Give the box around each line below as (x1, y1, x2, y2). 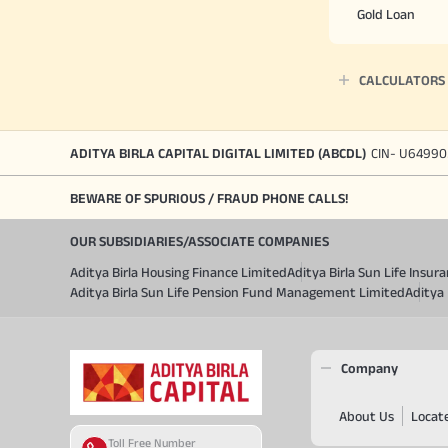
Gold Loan (357, 6, 415, 22)
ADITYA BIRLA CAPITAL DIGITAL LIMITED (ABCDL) (70, 145, 366, 161)
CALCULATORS (359, 72, 445, 88)
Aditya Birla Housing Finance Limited (70, 264, 287, 280)
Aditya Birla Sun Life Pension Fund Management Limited (70, 284, 405, 300)
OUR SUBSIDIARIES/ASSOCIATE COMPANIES (70, 233, 329, 249)
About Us (338, 408, 394, 424)
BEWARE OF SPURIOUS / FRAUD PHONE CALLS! (70, 190, 348, 206)
